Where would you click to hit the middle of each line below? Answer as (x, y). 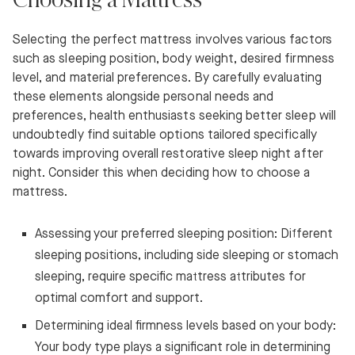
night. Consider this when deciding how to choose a (162, 174)
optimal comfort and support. (119, 299)
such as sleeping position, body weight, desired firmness (174, 59)
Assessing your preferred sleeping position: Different (184, 235)
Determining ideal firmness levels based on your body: (185, 326)
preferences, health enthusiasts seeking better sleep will (174, 116)
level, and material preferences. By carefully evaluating (167, 78)
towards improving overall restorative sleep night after (168, 155)
